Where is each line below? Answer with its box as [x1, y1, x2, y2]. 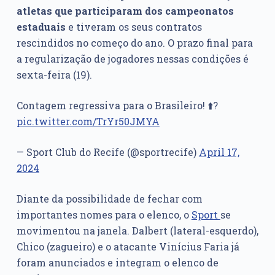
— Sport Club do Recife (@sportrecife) [16, 145, 199, 159]
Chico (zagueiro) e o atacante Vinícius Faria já [16, 240, 239, 254]
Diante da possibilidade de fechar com [16, 192, 203, 206]
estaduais [16, 20, 66, 34]
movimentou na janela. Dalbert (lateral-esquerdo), [16, 224, 258, 238]
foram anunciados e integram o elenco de [16, 256, 219, 269]
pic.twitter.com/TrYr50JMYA [16, 115, 160, 128]
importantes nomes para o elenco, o [16, 208, 192, 222]
